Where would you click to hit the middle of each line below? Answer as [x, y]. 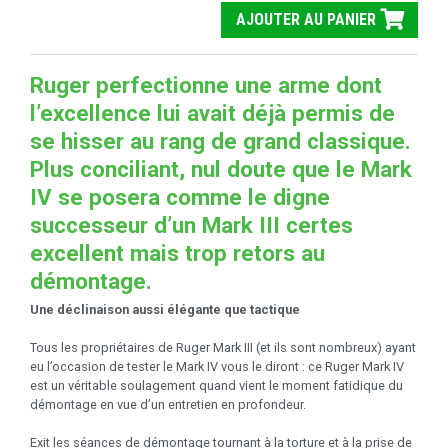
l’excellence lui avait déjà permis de [212, 113]
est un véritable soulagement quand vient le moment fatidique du [216, 385]
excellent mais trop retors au [177, 253]
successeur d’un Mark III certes [191, 225]
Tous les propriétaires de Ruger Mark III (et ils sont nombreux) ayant [223, 347]
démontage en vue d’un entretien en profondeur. [168, 404]
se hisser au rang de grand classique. [220, 141]
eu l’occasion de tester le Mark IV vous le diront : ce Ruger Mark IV [217, 366]
